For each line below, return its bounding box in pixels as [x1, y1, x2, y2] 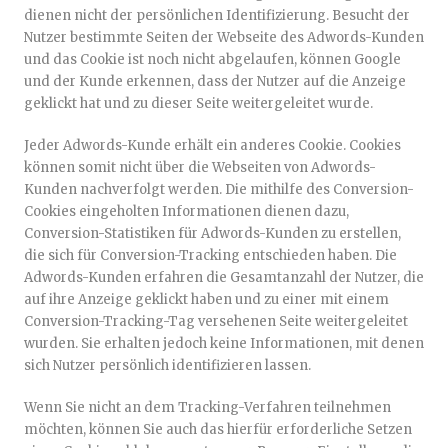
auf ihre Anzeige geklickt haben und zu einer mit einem [24, 291, 389, 308]
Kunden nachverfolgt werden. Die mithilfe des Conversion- [24, 181, 414, 198]
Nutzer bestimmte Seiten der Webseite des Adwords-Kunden [24, 29, 424, 46]
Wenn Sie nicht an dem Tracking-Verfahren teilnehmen [24, 399, 391, 416]
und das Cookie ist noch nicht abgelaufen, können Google [24, 51, 401, 68]
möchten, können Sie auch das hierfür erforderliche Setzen [24, 421, 412, 438]
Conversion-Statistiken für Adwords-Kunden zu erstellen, [24, 225, 401, 242]
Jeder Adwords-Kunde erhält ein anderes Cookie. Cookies [24, 137, 401, 154]
